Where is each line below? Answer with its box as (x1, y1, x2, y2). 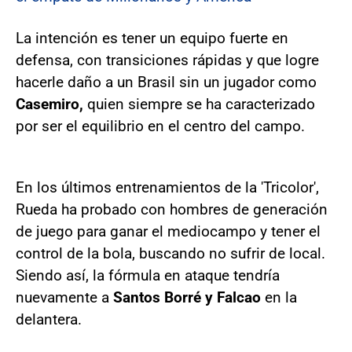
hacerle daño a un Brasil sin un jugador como (16, 73, 317, 91)
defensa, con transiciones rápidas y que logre (16, 51, 319, 69)
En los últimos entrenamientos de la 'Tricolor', (16, 178, 319, 196)
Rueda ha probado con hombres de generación (16, 200, 328, 218)
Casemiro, (16, 95, 87, 113)
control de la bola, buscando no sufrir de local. (16, 244, 325, 262)
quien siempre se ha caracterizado (87, 95, 315, 113)
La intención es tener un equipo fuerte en (16, 29, 288, 47)
